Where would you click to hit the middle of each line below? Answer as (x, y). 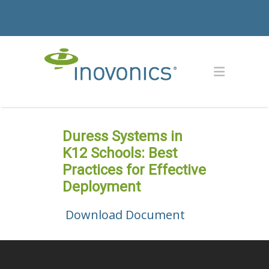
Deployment (101, 187)
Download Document (125, 215)
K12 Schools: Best (120, 153)
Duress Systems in (122, 136)
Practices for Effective (134, 170)
